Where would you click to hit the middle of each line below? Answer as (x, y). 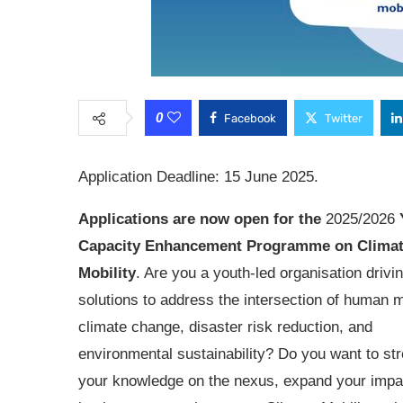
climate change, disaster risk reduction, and (225, 327)
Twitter (344, 118)
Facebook (250, 118)
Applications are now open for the (200, 219)
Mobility (107, 273)
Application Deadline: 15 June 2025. (198, 177)
